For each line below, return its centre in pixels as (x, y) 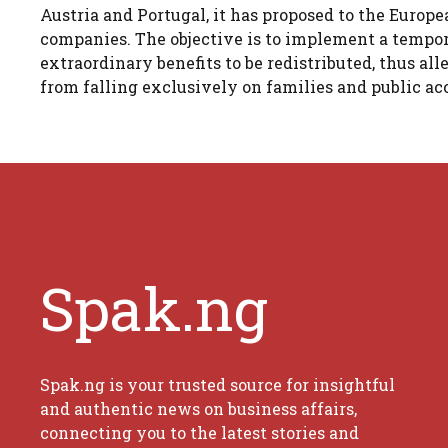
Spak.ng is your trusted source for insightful (217, 384)
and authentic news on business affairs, (198, 408)
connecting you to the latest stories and (199, 432)
